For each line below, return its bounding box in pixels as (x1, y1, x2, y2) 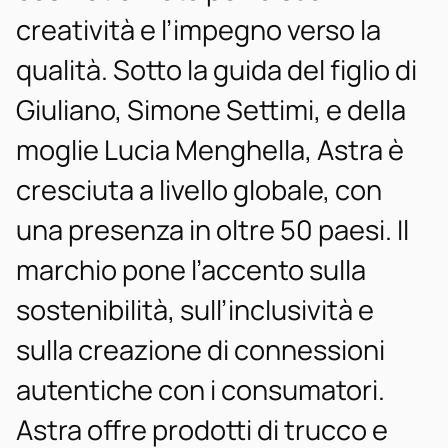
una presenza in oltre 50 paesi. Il (16, 210, 409, 248)
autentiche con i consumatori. (16, 370, 385, 408)
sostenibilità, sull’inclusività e (16, 290, 374, 328)
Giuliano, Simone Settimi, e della (16, 90, 406, 128)
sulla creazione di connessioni (16, 330, 385, 368)
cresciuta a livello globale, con (16, 170, 382, 208)
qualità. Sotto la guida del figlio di (16, 50, 417, 88)
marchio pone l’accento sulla (16, 250, 366, 288)
